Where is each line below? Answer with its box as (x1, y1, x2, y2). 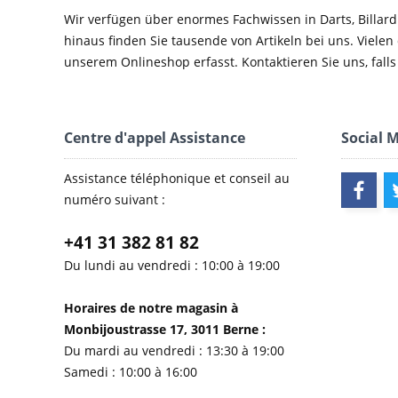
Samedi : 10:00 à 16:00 (64, 363, 197, 380)
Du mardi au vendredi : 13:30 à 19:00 (64, 342, 284, 359)
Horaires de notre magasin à (64, 299, 238, 316)
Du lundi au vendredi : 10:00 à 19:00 (64, 257, 280, 274)
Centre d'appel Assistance (64, 128, 245, 147)
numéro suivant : (64, 191, 165, 208)
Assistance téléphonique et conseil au (64, 170, 290, 187)
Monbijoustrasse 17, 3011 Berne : (64, 321, 266, 338)
